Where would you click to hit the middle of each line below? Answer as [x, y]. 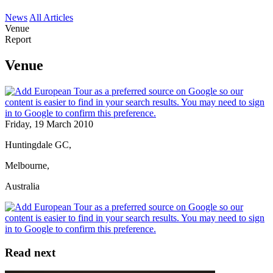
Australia [22, 186]
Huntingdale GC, [38, 144]
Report [18, 39]
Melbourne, [27, 165]
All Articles [51, 17]
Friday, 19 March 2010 [49, 124]
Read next [30, 252]
